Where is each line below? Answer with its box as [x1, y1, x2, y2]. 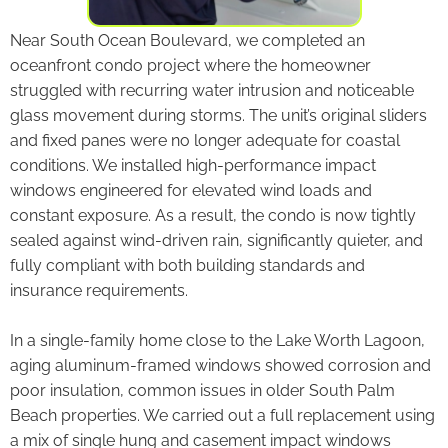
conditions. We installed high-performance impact [10, 155, 376, 175]
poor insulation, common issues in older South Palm [10, 380, 395, 400]
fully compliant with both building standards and [10, 255, 365, 275]
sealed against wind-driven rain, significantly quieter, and [10, 230, 423, 250]
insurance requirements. [10, 280, 188, 300]
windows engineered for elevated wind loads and [10, 180, 372, 200]
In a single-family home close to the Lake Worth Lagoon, [10, 330, 425, 350]
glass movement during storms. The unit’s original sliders [10, 105, 427, 125]
